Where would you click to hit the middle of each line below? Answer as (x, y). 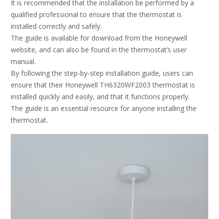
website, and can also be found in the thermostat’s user (99, 50)
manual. (23, 62)
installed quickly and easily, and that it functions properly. (100, 97)
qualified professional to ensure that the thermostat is (96, 15)
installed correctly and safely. (56, 26)
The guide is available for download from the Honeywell (99, 38)
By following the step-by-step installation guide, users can (102, 73)
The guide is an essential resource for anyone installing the (104, 109)
